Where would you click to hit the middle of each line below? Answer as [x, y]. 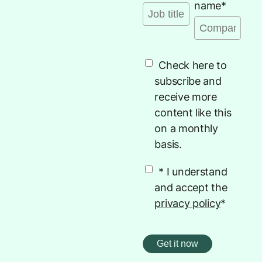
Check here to [193, 65]
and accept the [191, 188]
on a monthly [186, 129]
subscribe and [188, 81]
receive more [186, 97]
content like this [193, 113]
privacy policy [188, 204]
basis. [168, 144]
